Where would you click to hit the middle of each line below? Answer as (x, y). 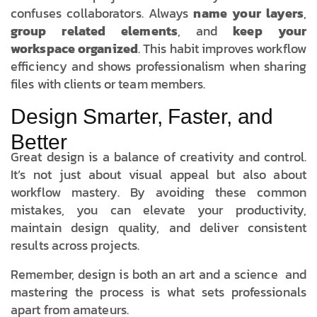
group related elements (94, 30)
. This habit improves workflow (222, 48)
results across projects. (75, 245)
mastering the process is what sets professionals (158, 292)
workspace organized (74, 48)
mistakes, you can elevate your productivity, (158, 209)
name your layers (248, 13)
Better (39, 142)
